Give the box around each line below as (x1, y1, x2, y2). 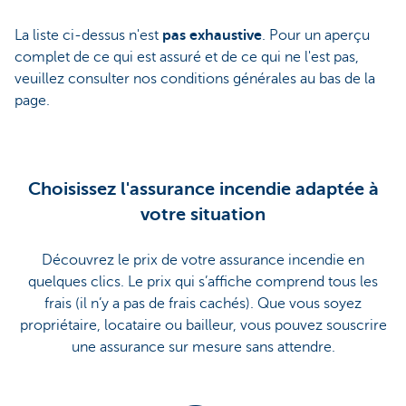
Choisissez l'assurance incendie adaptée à (27, 178, 379, 199)
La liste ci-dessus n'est (14, 26, 162, 43)
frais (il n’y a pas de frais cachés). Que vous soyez (44, 295, 362, 312)
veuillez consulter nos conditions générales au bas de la (14, 70, 375, 87)
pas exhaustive (162, 26, 262, 43)
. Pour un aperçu (262, 26, 370, 43)
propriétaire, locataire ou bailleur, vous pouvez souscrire (19, 316, 387, 333)
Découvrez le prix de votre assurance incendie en (42, 251, 364, 268)
